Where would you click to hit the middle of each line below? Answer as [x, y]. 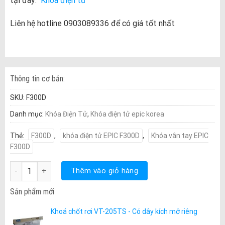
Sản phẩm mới [32, 191]
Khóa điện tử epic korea [127, 114]
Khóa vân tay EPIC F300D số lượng [65, 166]
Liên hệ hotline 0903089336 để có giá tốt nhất [92, 23]
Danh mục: [27, 114]
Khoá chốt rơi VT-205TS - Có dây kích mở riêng [124, 211]
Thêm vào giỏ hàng [104, 171]
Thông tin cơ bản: [37, 79]
